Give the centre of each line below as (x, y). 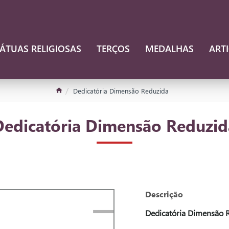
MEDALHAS (169, 48)
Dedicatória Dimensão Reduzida (121, 90)
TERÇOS (113, 48)
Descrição (164, 194)
